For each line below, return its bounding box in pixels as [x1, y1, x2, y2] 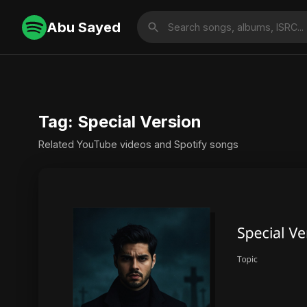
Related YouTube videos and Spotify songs [38, 138, 238, 150]
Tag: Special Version [38, 112, 201, 132]
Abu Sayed [47, 19, 121, 36]
